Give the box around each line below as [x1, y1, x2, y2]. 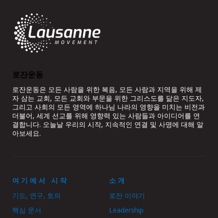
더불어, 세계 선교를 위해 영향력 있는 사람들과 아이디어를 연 [12, 111, 200, 121]
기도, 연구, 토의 [12, 191, 61, 200]
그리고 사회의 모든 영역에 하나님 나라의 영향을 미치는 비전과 [12, 102, 205, 112]
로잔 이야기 [109, 191, 145, 200]
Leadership [109, 205, 144, 215]
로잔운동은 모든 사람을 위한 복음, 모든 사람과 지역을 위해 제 [12, 85, 202, 94]
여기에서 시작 [12, 175, 69, 185]
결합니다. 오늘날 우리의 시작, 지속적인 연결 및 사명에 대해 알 [12, 120, 203, 129]
